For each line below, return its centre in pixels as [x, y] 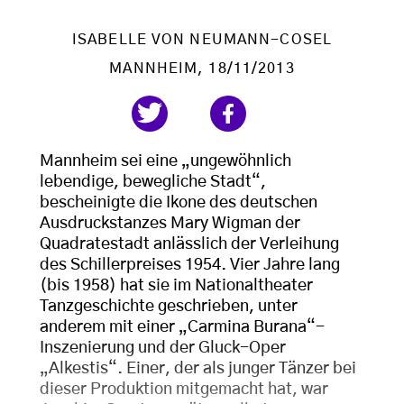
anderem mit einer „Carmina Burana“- [182, 328]
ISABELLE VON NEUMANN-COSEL [202, 40]
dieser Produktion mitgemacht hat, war [184, 390]
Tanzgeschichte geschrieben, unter [169, 307]
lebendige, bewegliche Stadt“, [153, 183]
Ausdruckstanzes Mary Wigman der [170, 224]
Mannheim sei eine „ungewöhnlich [165, 162]
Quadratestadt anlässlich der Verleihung [189, 245]
